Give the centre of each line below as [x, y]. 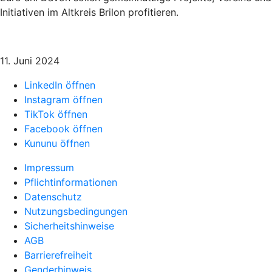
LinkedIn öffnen [60, 85]
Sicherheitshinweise [69, 226]
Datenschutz [53, 197]
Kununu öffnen [57, 143]
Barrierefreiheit [58, 255]
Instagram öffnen [63, 100]
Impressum [49, 168]
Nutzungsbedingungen [76, 211]
